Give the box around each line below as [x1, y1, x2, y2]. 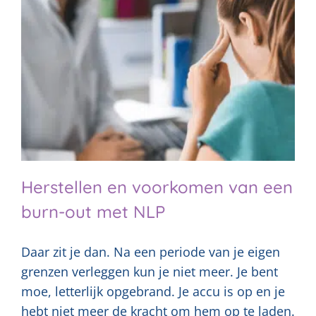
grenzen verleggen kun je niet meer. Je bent [21, 262, 278, 280]
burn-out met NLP [21, 200, 165, 222]
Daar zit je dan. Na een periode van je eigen [21, 243, 280, 260]
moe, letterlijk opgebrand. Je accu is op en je [21, 282, 285, 300]
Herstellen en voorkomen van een [21, 176, 293, 197]
